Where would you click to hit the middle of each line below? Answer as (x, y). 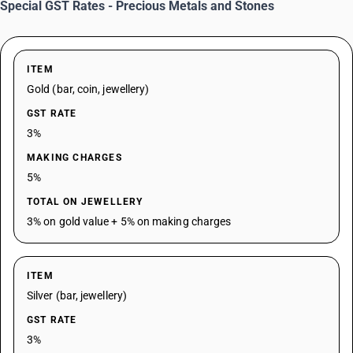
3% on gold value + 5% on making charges (129, 221)
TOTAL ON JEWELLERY (85, 202)
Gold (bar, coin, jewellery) (88, 89)
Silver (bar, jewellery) (77, 295)
